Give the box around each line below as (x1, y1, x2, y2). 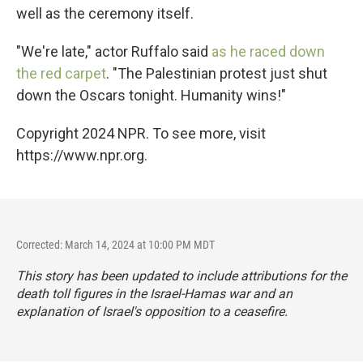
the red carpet (16, 65, 106, 82)
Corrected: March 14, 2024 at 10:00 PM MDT (16, 238, 215, 251)
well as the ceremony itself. (16, 5, 194, 22)
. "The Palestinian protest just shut (106, 65, 327, 82)
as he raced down (211, 43, 325, 60)
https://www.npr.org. (16, 147, 147, 164)
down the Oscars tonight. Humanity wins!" (16, 87, 286, 104)
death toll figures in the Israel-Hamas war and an (16, 286, 293, 301)
